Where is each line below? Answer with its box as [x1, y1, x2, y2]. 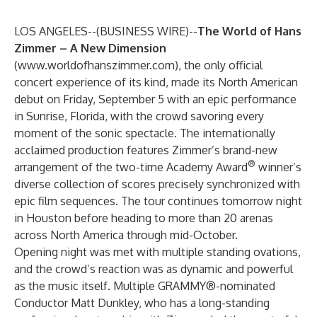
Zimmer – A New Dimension [14, 41, 166, 55]
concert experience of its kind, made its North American [14, 75, 298, 89]
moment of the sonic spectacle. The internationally [14, 126, 275, 140]
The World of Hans [197, 24, 301, 38]
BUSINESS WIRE [100, 24, 185, 38]
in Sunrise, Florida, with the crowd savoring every [14, 109, 264, 123]
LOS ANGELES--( [14, 24, 100, 38]
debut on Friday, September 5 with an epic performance [14, 92, 296, 106]
